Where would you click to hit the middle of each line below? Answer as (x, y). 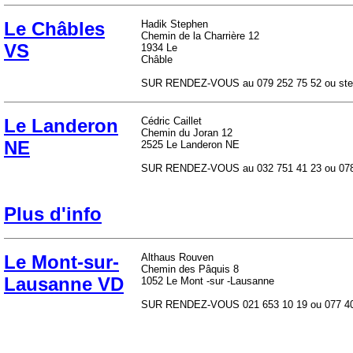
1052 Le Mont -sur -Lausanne (208, 281)
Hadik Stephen (175, 24)
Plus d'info (53, 214)
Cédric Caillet (171, 121)
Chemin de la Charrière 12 (200, 36)
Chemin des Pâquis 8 (190, 269)
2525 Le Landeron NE (190, 145)
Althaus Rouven (177, 257)
